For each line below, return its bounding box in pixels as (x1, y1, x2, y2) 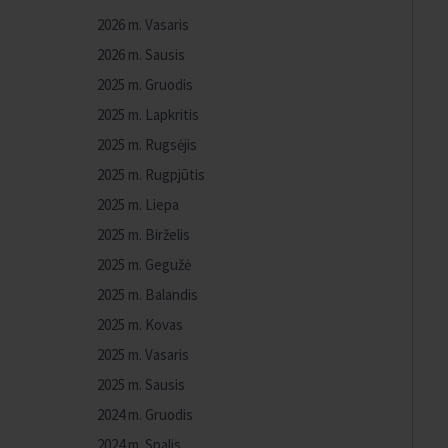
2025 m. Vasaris (97, 345, 189, 364)
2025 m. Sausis (97, 375, 185, 394)
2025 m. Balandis (97, 285, 198, 304)
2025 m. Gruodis (97, 75, 193, 94)
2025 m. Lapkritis (97, 105, 199, 124)
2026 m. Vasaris (97, 15, 189, 34)
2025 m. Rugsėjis (97, 135, 197, 154)
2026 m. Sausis (97, 45, 185, 64)
